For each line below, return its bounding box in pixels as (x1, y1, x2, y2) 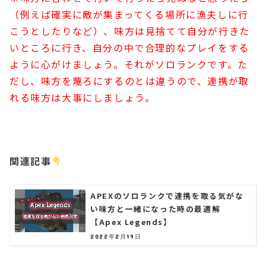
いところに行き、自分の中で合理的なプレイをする (9, 40, 249, 55)
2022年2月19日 (90, 232, 142, 240)
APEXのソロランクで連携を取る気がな (90, 190, 244, 202)
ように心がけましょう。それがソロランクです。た (9, 56, 248, 71)
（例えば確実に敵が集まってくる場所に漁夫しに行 (9, 7, 249, 21)
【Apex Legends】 (90, 216, 172, 228)
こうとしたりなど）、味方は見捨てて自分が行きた (9, 23, 250, 38)
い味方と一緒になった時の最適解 (90, 203, 221, 215)
